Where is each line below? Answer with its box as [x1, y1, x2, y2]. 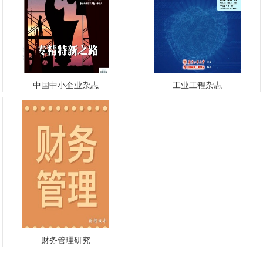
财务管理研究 [41, 235, 90, 245]
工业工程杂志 [173, 80, 222, 90]
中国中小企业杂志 [33, 80, 99, 90]
